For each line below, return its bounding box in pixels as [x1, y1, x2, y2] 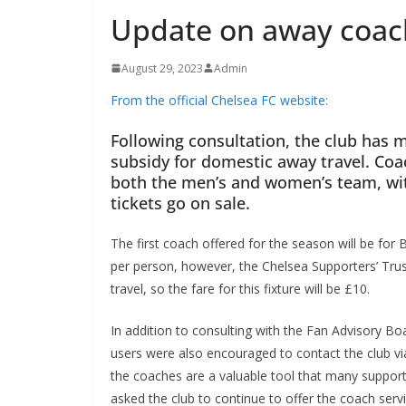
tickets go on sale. [103, 191, 244, 214]
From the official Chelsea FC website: [103, 91, 322, 109]
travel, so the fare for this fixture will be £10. [103, 279, 363, 297]
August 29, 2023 [114, 60, 197, 76]
